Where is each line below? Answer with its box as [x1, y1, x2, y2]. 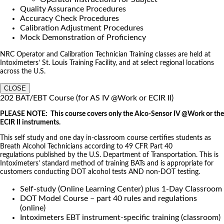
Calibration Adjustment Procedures [20, 23, 143, 32]
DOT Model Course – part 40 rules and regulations [20, 194, 197, 202]
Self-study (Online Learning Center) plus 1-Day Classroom [20, 184, 222, 193]
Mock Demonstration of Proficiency [20, 33, 146, 41]
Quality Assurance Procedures [20, 4, 126, 13]
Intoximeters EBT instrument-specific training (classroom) [20, 213, 220, 221]
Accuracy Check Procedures [20, 14, 119, 22]
